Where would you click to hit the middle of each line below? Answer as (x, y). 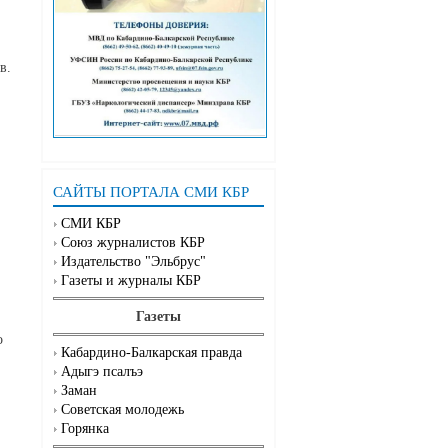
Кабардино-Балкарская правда (151, 353)
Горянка (85, 429)
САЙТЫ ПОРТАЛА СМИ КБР (151, 192)
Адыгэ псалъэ (102, 372)
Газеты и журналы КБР (131, 281)
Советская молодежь (122, 410)
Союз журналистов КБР (133, 243)
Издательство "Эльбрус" (133, 262)
